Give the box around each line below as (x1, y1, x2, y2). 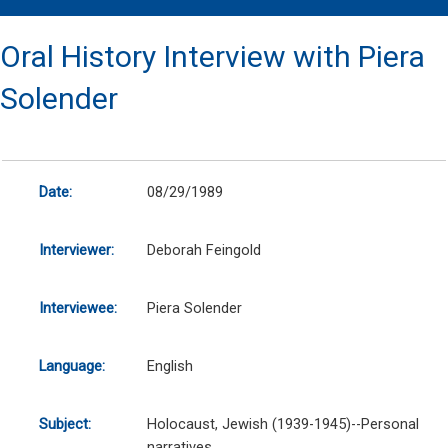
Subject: (38, 415, 91, 434)
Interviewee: (38, 299, 117, 318)
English (146, 357, 193, 376)
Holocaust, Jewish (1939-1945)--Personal (146, 415, 419, 434)
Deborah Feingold (146, 241, 261, 260)
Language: (38, 357, 105, 376)
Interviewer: (38, 241, 114, 260)
